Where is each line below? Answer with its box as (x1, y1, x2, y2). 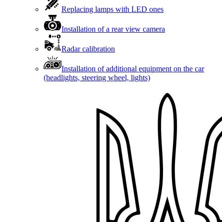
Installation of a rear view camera (61, 25, 165, 33)
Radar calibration (61, 45, 115, 53)
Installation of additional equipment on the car (61, 64, 204, 73)
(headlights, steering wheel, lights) (44, 73, 150, 82)
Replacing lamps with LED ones (61, 5, 164, 13)
